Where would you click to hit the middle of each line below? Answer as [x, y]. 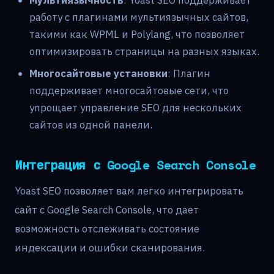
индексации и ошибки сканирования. [110, 247]
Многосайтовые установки [98, 73]
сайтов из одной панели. [91, 124]
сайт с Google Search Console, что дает [107, 209]
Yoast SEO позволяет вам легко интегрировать [129, 191]
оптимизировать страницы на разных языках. [144, 51]
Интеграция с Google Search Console [135, 165]
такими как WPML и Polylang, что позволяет [137, 34]
